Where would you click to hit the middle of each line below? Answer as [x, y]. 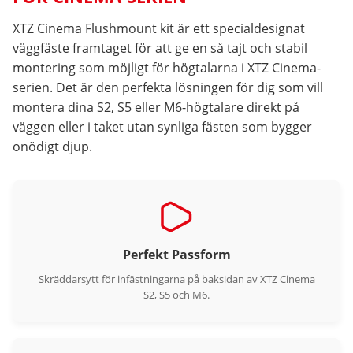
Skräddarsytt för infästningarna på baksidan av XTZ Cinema [176, 279]
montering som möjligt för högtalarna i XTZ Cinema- [167, 68]
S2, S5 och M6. [176, 295]
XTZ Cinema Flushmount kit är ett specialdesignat [159, 28]
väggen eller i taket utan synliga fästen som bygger [162, 127]
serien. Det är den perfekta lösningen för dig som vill [168, 87]
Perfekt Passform [176, 255]
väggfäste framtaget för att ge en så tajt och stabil [160, 48]
